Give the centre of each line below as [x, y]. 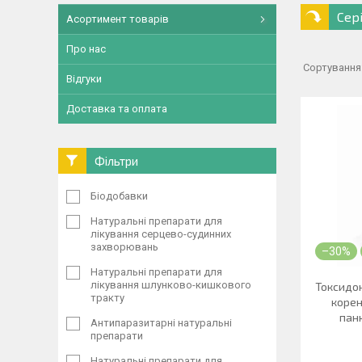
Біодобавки [119, 196]
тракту [107, 298]
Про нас [86, 49]
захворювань [124, 247]
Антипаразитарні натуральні [161, 323]
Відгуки [84, 79]
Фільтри [116, 161]
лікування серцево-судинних [161, 234]
